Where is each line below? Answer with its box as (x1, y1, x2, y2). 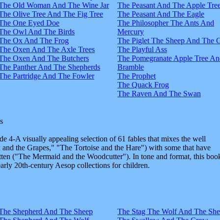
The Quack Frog (117, 80, 169, 89)
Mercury (117, 27, 144, 36)
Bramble (117, 62, 144, 71)
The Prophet (117, 71, 156, 80)
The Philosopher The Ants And (117, 18, 214, 27)
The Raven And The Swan (117, 89, 201, 98)
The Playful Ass (117, 45, 167, 54)
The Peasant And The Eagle (117, 9, 204, 18)
